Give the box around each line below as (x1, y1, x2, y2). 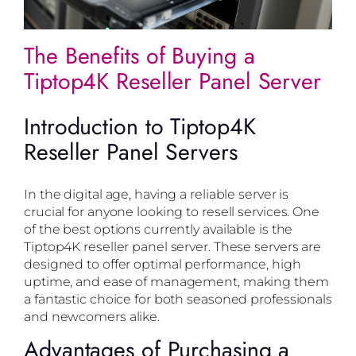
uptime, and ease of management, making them (24, 273, 329, 290)
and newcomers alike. (24, 308, 160, 325)
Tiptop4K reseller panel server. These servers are (24, 238, 322, 255)
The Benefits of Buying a (24, 40, 255, 73)
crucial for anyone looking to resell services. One (24, 203, 319, 220)
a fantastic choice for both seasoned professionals (24, 291, 332, 308)
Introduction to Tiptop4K (24, 110, 256, 144)
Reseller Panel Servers (24, 136, 238, 169)
